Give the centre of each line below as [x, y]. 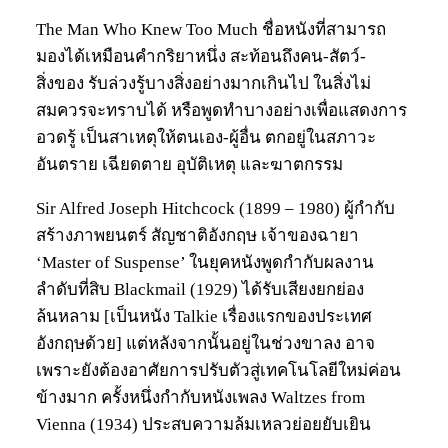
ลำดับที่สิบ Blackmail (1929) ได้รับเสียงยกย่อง [200, 290]
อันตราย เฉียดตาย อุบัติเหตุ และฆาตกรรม [189, 165]
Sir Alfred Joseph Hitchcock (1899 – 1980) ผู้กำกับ [215, 209]
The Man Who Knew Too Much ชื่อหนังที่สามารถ [211, 30]
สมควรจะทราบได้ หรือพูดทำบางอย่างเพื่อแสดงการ [221, 111]
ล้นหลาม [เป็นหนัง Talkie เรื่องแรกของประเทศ [204, 317]
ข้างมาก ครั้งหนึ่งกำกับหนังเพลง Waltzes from [200, 398]
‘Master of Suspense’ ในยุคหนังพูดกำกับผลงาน [205, 263]
